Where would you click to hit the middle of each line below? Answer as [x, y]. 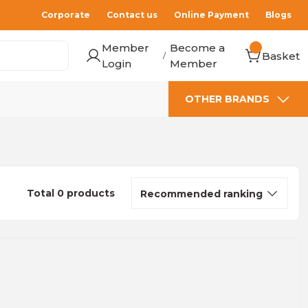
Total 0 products [70, 193]
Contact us [132, 15]
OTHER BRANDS [227, 99]
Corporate [66, 15]
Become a [198, 48]
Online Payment [211, 15]
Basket [281, 56]
